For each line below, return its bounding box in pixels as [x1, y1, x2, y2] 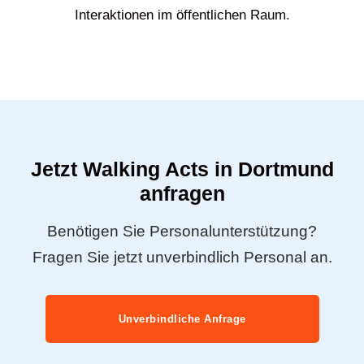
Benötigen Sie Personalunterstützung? [47, 223, 317, 240]
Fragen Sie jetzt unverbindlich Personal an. [32, 249, 332, 266]
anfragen [139, 182, 225, 206]
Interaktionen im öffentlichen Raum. [74, 7, 290, 24]
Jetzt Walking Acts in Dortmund [30, 158, 334, 181]
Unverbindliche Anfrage [118, 312, 246, 325]
